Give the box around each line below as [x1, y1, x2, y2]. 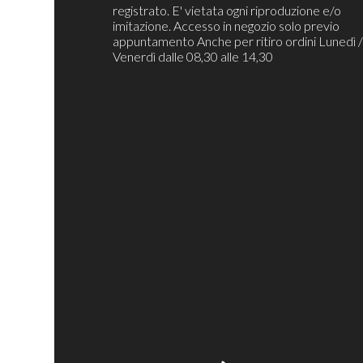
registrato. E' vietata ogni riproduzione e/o [113, 2, 342, 19]
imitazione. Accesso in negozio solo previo [113, 18, 340, 34]
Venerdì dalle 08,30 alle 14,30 [113, 49, 274, 65]
